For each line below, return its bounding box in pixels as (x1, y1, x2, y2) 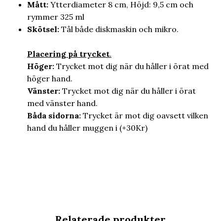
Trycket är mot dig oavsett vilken (83, 110, 208, 120)
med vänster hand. (27, 98, 98, 108)
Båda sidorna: (27, 110, 83, 120)
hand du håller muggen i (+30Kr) (27, 122, 147, 133)
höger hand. (27, 73, 73, 83)
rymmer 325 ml (27, 11, 84, 22)
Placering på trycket (27, 48, 110, 59)
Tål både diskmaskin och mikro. (61, 24, 179, 34)
